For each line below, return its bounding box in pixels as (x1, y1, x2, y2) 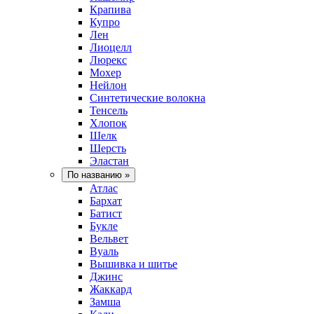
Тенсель (90, 104, 128, 116)
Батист (90, 207, 122, 219)
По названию (67, 169, 122, 180)
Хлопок (90, 116, 127, 129)
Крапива (90, 3, 131, 15)
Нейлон (90, 78, 127, 91)
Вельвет (90, 232, 128, 245)
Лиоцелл (90, 41, 132, 53)
